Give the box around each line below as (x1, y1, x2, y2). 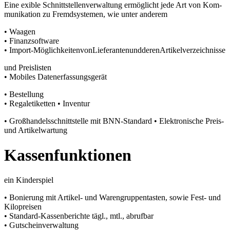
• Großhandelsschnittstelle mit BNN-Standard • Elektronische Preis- (4, 116, 224, 125)
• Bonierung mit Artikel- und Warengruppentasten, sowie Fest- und (4, 193, 221, 202)
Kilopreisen (4, 202, 42, 212)
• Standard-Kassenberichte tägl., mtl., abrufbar (4, 212, 154, 221)
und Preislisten (4, 63, 51, 72)
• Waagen (4, 27, 35, 36)
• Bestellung (4, 89, 44, 99)
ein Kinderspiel (4, 176, 53, 185)
